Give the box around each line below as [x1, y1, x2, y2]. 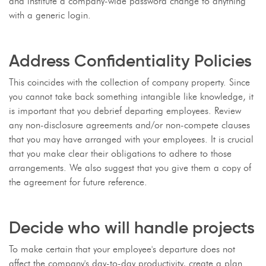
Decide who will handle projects [9, 217, 255, 238]
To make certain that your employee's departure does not [9, 243, 235, 255]
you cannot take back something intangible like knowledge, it [9, 91, 254, 102]
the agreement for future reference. [9, 176, 147, 188]
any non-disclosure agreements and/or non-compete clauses [9, 119, 250, 131]
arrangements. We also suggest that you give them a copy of [9, 162, 251, 173]
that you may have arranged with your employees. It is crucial [9, 134, 254, 145]
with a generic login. [9, 9, 91, 21]
